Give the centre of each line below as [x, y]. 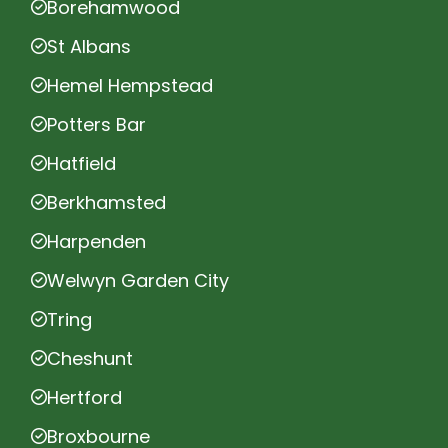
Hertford [84, 397]
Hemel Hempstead [130, 85]
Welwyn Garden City [138, 280]
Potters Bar [96, 124]
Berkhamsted [106, 202]
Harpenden [96, 241]
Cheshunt [90, 358]
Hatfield [81, 163]
